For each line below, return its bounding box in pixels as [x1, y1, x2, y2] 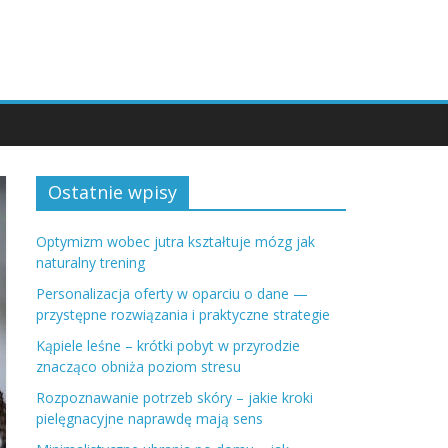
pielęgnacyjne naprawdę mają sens [36, 409, 263, 428]
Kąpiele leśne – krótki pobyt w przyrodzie [36, 336, 300, 355]
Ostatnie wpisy [48, 180, 177, 204]
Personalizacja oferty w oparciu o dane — [36, 284, 308, 303]
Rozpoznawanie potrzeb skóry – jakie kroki [36, 388, 313, 407]
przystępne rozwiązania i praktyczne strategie [36, 305, 330, 324]
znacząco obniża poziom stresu [36, 357, 241, 376]
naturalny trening [36, 253, 145, 272]
